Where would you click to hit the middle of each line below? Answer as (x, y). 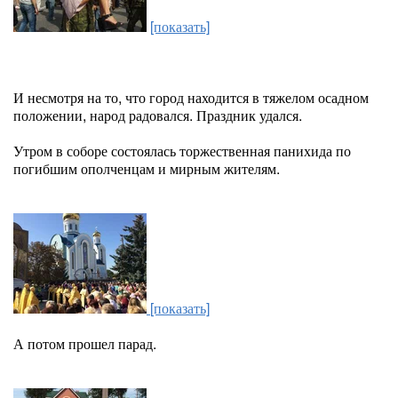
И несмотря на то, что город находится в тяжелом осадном (191, 97)
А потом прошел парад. (85, 343)
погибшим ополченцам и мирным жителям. (147, 168)
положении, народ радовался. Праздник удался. (158, 115)
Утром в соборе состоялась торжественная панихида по (182, 151)
